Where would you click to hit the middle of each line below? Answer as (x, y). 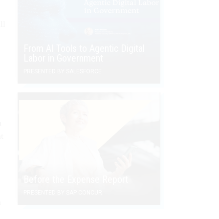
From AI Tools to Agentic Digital (84, 48)
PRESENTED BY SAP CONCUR (63, 192)
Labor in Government (63, 58)
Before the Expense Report (76, 179)
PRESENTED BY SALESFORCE (63, 71)
